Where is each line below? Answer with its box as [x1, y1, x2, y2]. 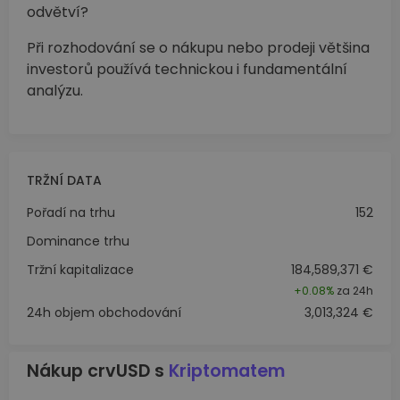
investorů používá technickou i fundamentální [27, 58, 347, 79]
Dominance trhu [27, 231, 129, 250]
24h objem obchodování [27, 303, 181, 321]
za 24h [334, 282, 373, 298]
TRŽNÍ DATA [27, 171, 102, 189]
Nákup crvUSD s [27, 358, 169, 383]
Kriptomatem [169, 358, 285, 383]
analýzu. [27, 79, 83, 101]
